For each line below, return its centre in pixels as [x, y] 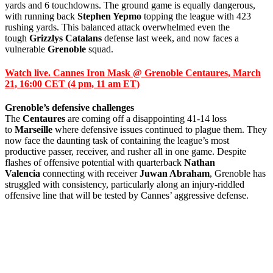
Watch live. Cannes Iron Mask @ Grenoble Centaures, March [133, 73]
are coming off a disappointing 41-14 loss [146, 119]
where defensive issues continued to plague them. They [160, 130]
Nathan [200, 163]
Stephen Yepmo [109, 16]
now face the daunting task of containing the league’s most [117, 141]
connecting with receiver [90, 174]
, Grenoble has [238, 174]
